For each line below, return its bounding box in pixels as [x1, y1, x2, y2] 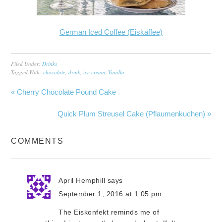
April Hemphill [58, 176, 106, 184]
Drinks [42, 59, 57, 67]
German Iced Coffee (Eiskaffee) [59, 27, 163, 36]
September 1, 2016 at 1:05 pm [58, 189, 162, 198]
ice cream [83, 68, 106, 76]
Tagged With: [11, 68, 44, 76]
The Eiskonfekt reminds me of [58, 208, 160, 216]
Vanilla [108, 68, 125, 76]
